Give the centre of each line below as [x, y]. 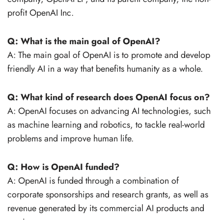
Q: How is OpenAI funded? [63, 167]
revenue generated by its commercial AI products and [106, 208]
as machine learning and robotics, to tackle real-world [106, 124]
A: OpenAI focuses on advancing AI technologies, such [109, 111]
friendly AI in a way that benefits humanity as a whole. [105, 69]
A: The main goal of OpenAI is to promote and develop [109, 55]
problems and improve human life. [70, 138]
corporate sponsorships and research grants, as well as [108, 194]
